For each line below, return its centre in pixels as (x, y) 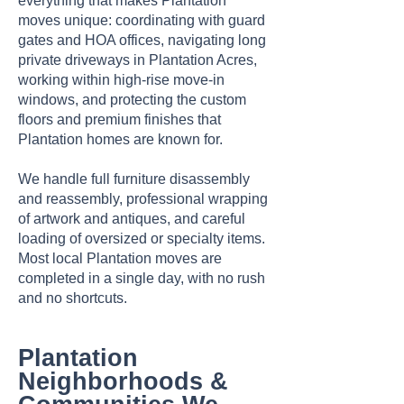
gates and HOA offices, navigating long (142, 40)
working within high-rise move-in (121, 80)
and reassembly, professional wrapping (143, 199)
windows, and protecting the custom (132, 100)
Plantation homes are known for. (120, 139)
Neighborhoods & (123, 381)
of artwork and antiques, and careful (132, 219)
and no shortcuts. (73, 298)
